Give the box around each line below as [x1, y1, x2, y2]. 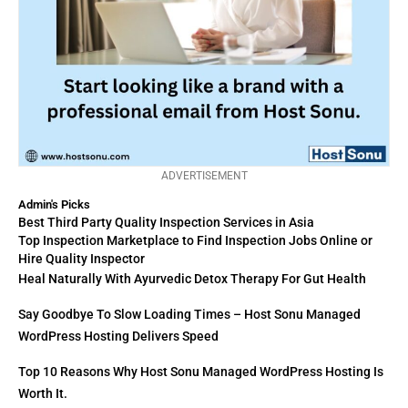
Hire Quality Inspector [18, 251, 145, 267]
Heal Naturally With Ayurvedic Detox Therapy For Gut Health [18, 271, 366, 287]
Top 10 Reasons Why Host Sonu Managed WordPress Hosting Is [18, 364, 383, 380]
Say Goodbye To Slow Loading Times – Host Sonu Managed [18, 307, 361, 322]
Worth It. [18, 386, 67, 402]
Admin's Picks [18, 198, 90, 212]
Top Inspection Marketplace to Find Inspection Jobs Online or [18, 233, 372, 249]
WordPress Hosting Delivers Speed [18, 329, 219, 344]
